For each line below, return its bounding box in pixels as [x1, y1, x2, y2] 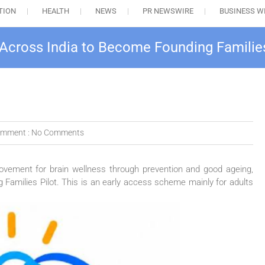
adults [230, 177, 254, 188]
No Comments [31, 128, 84, 138]
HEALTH [41, 7, 69, 16]
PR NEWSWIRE [142, 7, 193, 16]
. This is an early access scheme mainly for [56, 177, 230, 188]
